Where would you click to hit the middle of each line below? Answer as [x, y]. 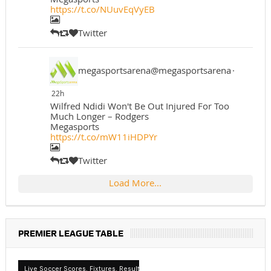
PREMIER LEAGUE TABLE [70, 234]
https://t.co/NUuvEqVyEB [102, 9]
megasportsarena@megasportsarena [154, 70]
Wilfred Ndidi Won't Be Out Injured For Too [139, 106]
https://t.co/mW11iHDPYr [103, 137]
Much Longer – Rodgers [99, 116]
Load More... [135, 183]
